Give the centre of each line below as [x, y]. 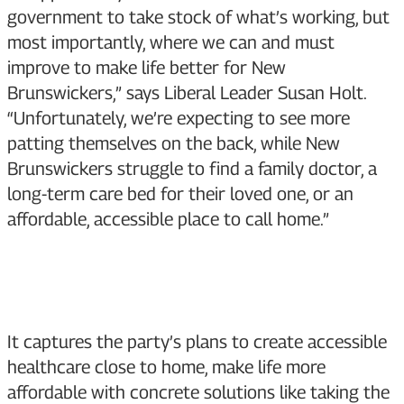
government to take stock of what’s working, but [198, 18]
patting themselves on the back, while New [174, 144]
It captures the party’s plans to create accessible [197, 342]
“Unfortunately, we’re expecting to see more [179, 119]
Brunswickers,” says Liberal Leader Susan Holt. [187, 93]
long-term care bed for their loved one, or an [180, 194]
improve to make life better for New [147, 68]
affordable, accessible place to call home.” [168, 220]
